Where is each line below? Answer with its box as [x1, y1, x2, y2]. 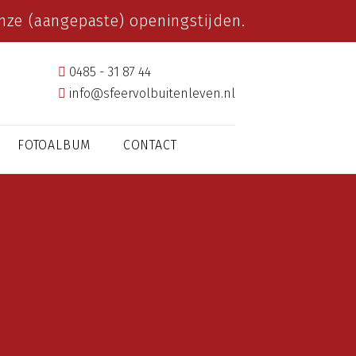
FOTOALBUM [17, 137, 91, 153]
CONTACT [122, 137, 177, 153]
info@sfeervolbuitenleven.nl [66, 86, 235, 101]
